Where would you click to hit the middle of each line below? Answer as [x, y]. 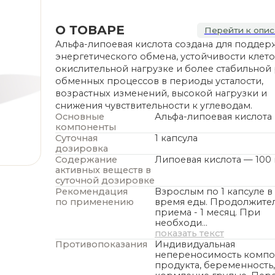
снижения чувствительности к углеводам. [107, 65]
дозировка [43, 103]
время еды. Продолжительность [177, 151]
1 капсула [128, 94]
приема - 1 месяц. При [156, 160]
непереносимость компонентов [177, 198]
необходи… [132, 169]
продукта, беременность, [162, 207]
